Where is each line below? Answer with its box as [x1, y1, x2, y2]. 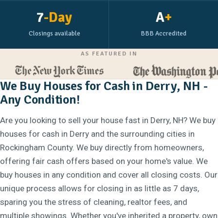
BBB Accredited [141, 29, 186, 37]
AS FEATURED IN [80, 50, 138, 57]
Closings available [28, 29, 80, 37]
